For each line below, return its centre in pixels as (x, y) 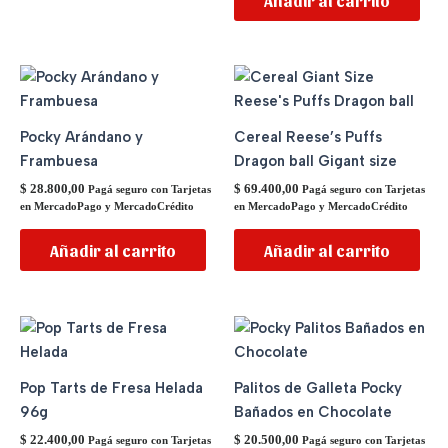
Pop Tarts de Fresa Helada (111, 387)
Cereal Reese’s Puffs (308, 137)
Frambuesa (59, 161)
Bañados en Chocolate (313, 411)
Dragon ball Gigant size (315, 161)
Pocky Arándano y (81, 137)
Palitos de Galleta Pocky (318, 387)
